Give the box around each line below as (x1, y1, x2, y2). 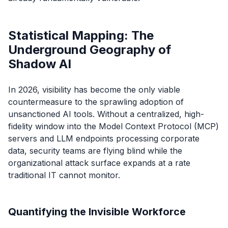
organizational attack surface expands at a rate (8, 157, 190, 168)
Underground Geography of (8, 42, 171, 57)
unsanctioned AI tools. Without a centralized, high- (8, 108, 204, 119)
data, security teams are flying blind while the (8, 145, 182, 156)
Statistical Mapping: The (8, 27, 154, 43)
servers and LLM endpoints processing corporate (8, 133, 199, 144)
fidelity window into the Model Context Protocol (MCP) (8, 121, 219, 131)
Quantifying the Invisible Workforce (8, 205, 186, 218)
